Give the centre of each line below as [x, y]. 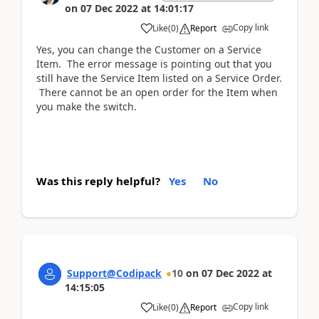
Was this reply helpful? [98, 181]
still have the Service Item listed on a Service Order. [159, 78]
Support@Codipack [114, 273]
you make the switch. [87, 106]
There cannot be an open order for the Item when [157, 92]
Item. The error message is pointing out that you [154, 64]
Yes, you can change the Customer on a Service [149, 49]
